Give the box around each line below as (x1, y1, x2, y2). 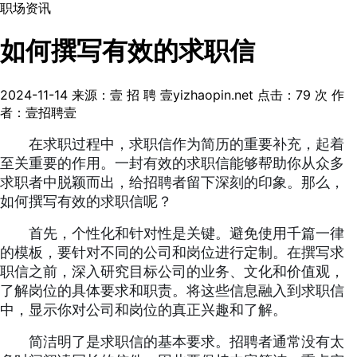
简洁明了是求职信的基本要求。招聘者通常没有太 (29, 333, 344, 350)
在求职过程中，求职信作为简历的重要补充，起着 (29, 135, 344, 152)
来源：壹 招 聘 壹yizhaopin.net (72, 86, 253, 103)
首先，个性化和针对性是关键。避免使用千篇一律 (29, 225, 344, 241)
